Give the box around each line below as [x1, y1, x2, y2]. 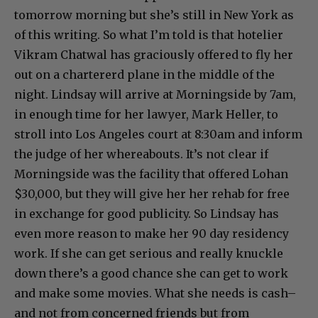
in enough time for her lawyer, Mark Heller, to [14, 107, 278, 122]
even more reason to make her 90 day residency [14, 226, 289, 241]
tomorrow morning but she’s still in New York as [14, 8, 294, 23]
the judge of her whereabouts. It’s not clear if [14, 147, 268, 162]
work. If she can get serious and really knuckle [14, 246, 283, 261]
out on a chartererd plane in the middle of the [14, 67, 275, 82]
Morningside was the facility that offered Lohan [14, 167, 288, 182]
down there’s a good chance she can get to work [14, 266, 288, 281]
